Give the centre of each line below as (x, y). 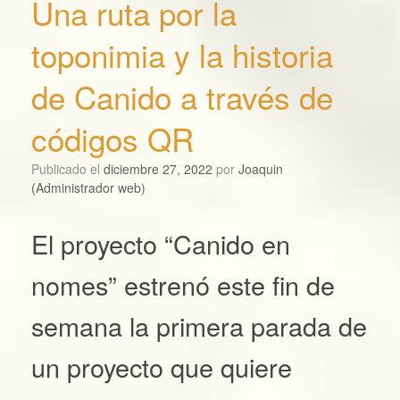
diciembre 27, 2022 (158, 169)
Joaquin (261, 169)
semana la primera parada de (199, 326)
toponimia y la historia (182, 55)
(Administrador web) (88, 188)
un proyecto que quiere (162, 367)
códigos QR (112, 139)
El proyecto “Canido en (161, 244)
